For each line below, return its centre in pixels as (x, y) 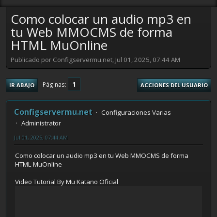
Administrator (41, 123)
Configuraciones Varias (136, 112)
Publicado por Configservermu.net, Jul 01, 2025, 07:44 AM (95, 59)
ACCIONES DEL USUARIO (174, 85)
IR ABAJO (22, 85)
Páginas (54, 85)
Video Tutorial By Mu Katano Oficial (67, 182)
